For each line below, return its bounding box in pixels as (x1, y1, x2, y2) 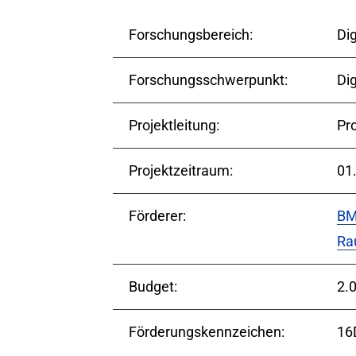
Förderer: (129, 207, 186, 224)
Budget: (129, 278, 177, 295)
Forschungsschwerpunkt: (129, 72, 288, 88)
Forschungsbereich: (129, 26, 253, 43)
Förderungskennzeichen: (129, 323, 284, 340)
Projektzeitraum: (129, 162, 233, 179)
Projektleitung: (129, 117, 219, 133)
